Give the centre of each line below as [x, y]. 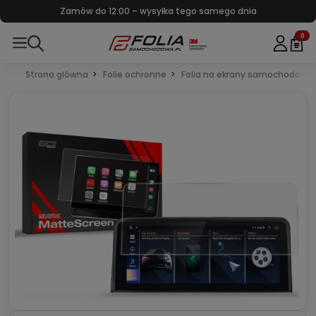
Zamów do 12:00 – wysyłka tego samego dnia [158, 11]
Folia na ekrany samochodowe [247, 74]
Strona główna [57, 74]
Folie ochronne [135, 74]
